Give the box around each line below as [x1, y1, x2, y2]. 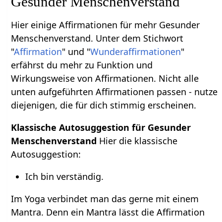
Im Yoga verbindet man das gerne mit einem [11, 192, 199, 205]
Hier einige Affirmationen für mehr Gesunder [11, 18, 200, 31]
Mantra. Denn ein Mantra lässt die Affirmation [11, 206, 205, 218]
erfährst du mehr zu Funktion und [11, 58, 153, 71]
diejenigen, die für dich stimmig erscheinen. [11, 99, 197, 111]
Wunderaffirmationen [90, 45, 181, 57]
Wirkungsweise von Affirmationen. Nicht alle [11, 72, 199, 84]
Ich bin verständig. [25, 170, 104, 182]
